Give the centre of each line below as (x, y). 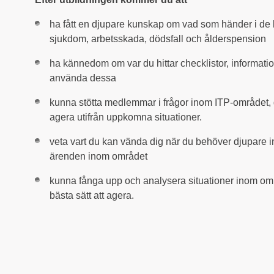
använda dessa (83, 78)
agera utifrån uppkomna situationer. (126, 117)
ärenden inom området (98, 156)
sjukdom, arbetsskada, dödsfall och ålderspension (158, 39)
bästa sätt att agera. (92, 195)
